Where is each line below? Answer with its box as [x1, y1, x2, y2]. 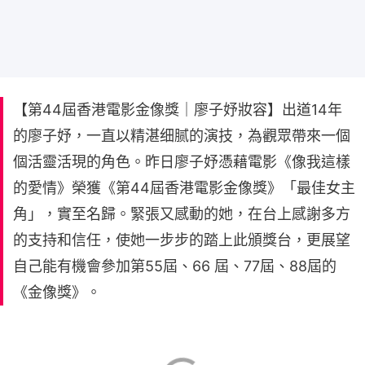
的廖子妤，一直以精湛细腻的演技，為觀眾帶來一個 [13, 126, 350, 144]
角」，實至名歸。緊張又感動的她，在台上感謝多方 [13, 204, 350, 222]
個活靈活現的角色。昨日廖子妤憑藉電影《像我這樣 [13, 152, 350, 170]
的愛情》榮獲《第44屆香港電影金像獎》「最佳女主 [13, 178, 355, 196]
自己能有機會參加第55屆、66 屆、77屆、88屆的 [13, 257, 336, 275]
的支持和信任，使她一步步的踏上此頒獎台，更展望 [13, 231, 350, 248]
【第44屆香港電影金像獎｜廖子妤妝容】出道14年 [13, 100, 342, 118]
